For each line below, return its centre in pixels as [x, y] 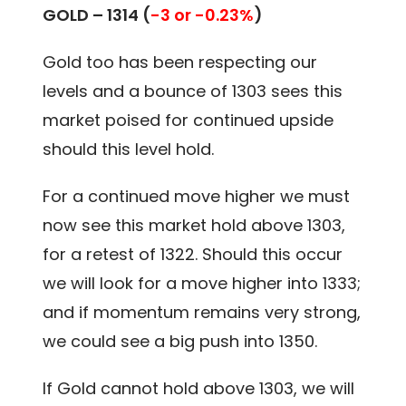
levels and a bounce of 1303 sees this [193, 92]
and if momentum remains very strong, [202, 313]
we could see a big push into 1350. [180, 342]
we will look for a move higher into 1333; [202, 284]
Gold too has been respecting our [180, 63]
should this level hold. [129, 150]
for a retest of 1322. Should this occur [193, 255]
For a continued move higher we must [197, 197]
